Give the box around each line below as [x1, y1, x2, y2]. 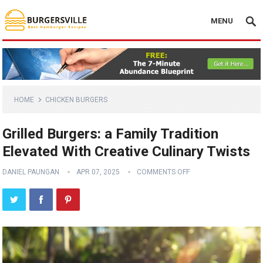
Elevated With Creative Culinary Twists [2, 143, 251, 160]
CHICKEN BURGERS [45, 96, 108, 104]
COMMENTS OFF [137, 168, 190, 177]
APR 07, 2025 [76, 168, 120, 177]
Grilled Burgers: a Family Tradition [2, 126, 219, 143]
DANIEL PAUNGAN [2, 168, 60, 177]
